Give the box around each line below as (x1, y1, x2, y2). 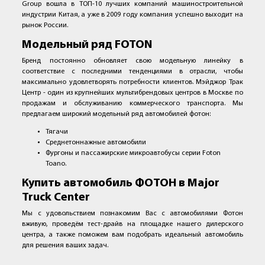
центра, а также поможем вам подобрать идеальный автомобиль (22, 231, 243, 239)
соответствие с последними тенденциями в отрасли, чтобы (22, 68, 243, 76)
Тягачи (46, 128, 69, 136)
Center (54, 192, 91, 204)
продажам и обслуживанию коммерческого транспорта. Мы (22, 100, 243, 108)
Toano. (46, 160, 67, 168)
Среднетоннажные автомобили (46, 139, 147, 147)
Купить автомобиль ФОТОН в (22, 177, 188, 190)
